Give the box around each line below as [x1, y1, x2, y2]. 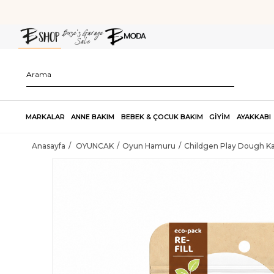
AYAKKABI [236, 113, 271, 121]
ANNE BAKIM [71, 113, 115, 121]
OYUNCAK [76, 141, 114, 150]
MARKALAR [26, 113, 65, 121]
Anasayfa [32, 141, 65, 150]
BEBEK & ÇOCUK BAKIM [120, 113, 203, 121]
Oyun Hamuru [122, 141, 176, 150]
